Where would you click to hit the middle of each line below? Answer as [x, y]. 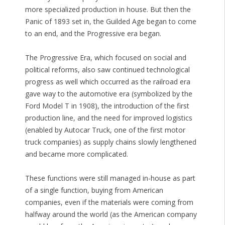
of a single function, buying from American [94, 190]
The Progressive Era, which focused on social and [105, 58]
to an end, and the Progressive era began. [93, 34]
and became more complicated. [76, 154]
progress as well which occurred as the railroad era [107, 82]
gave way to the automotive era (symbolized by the [108, 94]
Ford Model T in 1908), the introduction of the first [107, 106]
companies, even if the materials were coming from [109, 202]
